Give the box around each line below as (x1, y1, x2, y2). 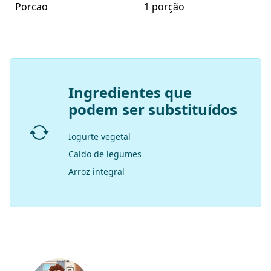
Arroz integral (68, 165, 125, 177)
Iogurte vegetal (68, 130, 131, 142)
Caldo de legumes (68, 148, 142, 160)
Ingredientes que (68, 82, 192, 102)
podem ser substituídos (68, 99, 237, 119)
